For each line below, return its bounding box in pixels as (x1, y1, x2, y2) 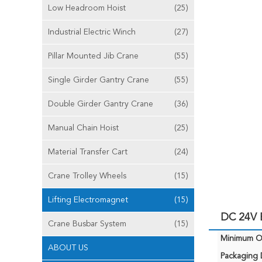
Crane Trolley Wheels (48, 172, 126, 180)
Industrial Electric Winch (48, 28, 136, 36)
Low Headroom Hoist (48, 4, 126, 12)
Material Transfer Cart (48, 148, 127, 156)
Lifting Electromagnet (48, 196, 128, 204)
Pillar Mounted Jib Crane (48, 52, 139, 60)
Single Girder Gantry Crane (48, 76, 149, 84)
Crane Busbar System (48, 220, 126, 228)
